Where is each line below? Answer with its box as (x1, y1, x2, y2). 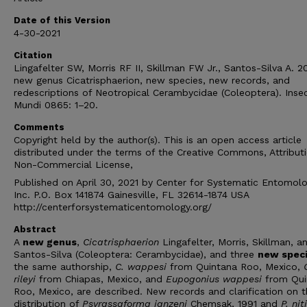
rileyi (14, 273, 39, 284)
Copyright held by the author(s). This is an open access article (14, 134, 302, 145)
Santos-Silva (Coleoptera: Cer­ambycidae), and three (14, 249, 258, 260)
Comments (14, 122, 64, 132)
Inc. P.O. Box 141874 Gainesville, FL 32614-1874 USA (14, 189, 249, 200)
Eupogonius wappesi (166, 273, 265, 284)
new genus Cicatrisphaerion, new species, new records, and (14, 75, 290, 86)
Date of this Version (14, 15, 110, 25)
